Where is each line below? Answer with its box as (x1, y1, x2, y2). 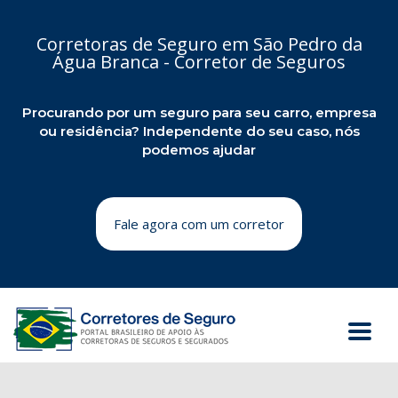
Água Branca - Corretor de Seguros (52, 50, 346, 74)
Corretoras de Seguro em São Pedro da (36, 32, 362, 56)
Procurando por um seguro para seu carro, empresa (21, 104, 377, 121)
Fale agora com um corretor (114, 215, 284, 233)
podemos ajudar (142, 141, 256, 158)
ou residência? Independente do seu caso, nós (38, 123, 360, 139)
